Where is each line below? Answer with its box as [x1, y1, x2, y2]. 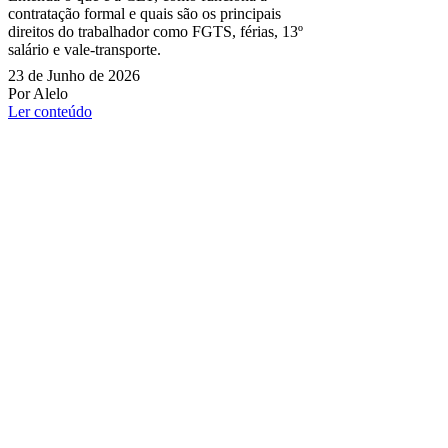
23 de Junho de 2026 [8, 67, 140, 85]
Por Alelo [8, 85, 68, 103]
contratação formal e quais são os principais [8, 5, 281, 23]
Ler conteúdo [8, 103, 92, 121]
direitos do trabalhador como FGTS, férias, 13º [8, 23, 303, 41]
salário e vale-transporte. [8, 41, 161, 59]
